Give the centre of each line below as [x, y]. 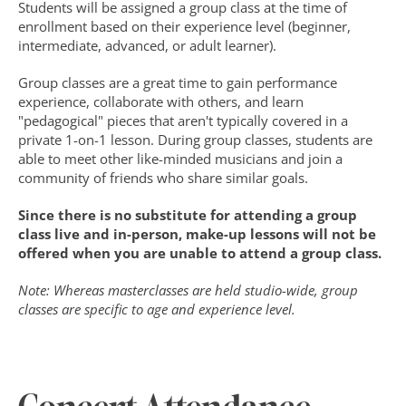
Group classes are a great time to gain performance [178, 82]
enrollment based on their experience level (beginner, [184, 26]
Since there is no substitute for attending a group [188, 215]
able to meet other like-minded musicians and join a [180, 159]
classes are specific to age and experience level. [157, 309]
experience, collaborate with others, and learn [161, 101]
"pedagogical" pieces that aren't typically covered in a [183, 121]
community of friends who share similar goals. [165, 178]
